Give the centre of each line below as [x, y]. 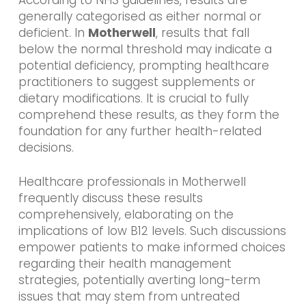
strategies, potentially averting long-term [139, 280]
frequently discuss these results [110, 198]
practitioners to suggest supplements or [137, 82]
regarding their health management [125, 263]
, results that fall [202, 33]
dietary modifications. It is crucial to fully [133, 99]
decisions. [46, 148]
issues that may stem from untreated [129, 296]
